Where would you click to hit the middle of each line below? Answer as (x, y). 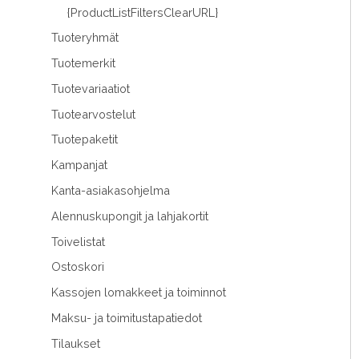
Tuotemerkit (83, 63)
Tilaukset (76, 343)
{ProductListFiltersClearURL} (143, 12)
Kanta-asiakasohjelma (111, 191)
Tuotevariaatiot (91, 88)
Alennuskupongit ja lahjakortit (130, 216)
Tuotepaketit (85, 139)
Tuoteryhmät (85, 38)
